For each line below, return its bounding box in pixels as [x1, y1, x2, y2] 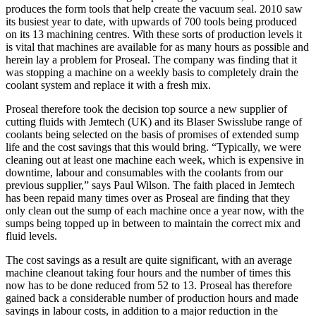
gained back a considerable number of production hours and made [6, 292, 298, 304]
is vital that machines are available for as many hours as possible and [6, 41, 309, 53]
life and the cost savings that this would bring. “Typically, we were [6, 141, 301, 153]
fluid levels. [6, 230, 57, 242]
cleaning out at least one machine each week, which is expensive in [6, 154, 304, 166]
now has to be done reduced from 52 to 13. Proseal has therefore [6, 279, 292, 291]
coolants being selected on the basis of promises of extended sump [6, 128, 299, 140]
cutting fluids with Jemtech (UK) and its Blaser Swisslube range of [6, 116, 302, 128]
